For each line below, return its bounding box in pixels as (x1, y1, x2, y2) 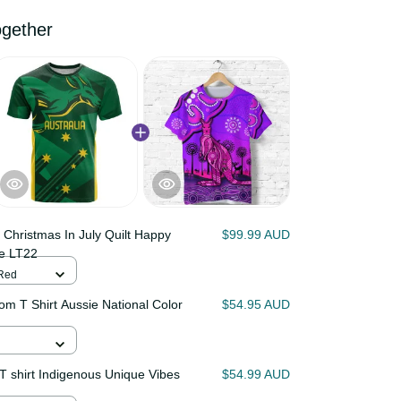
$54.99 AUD (219, 365, 290, 384)
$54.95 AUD (220, 295, 290, 314)
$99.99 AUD (219, 226, 290, 244)
